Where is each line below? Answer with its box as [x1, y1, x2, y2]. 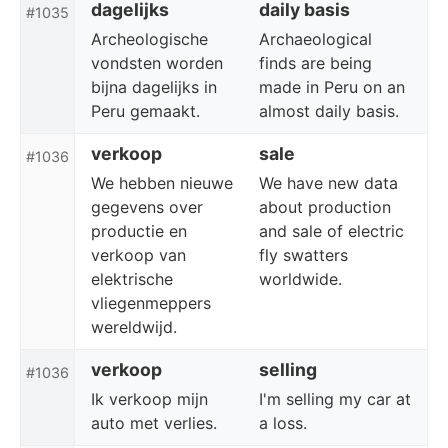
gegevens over [91, 197, 203, 217]
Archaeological [259, 29, 372, 49]
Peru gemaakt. [91, 101, 200, 121]
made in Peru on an [259, 77, 405, 97]
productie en [91, 221, 187, 241]
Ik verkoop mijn [91, 389, 208, 409]
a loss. [259, 413, 307, 433]
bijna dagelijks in [91, 77, 217, 97]
